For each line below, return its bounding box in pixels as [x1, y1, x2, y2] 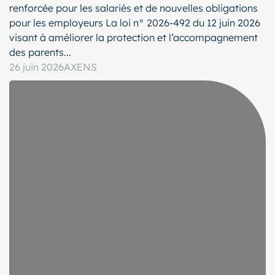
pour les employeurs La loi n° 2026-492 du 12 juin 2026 [9, 17, 260, 29]
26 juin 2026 [9, 61, 64, 74]
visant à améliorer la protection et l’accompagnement [9, 31, 258, 44]
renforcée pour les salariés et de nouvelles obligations [9, 2, 258, 15]
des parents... [9, 46, 71, 59]
